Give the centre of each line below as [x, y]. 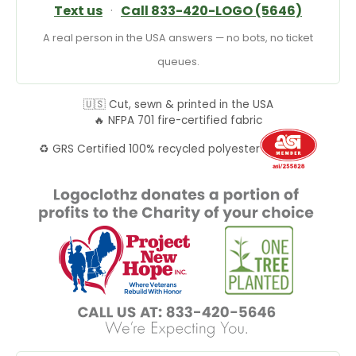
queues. [178, 62]
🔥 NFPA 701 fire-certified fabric [178, 121]
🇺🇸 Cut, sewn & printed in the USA [178, 105]
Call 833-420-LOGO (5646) [211, 11]
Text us [78, 11]
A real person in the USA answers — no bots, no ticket [178, 38]
